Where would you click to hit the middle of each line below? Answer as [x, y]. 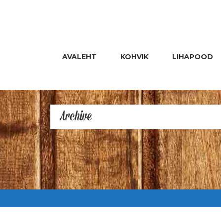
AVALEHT [79, 57]
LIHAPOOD [193, 57]
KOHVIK [134, 57]
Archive [76, 117]
